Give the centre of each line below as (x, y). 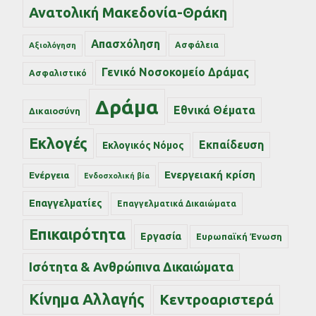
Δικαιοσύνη (55, 110)
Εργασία (161, 236)
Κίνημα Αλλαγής (87, 299)
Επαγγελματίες (66, 203)
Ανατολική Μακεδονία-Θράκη (128, 12)
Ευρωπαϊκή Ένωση (239, 236)
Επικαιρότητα (77, 234)
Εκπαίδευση (231, 144)
